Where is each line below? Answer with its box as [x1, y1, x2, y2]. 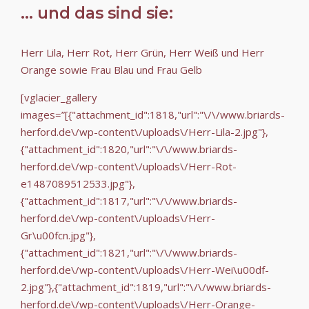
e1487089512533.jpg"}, [21, 176, 135, 190]
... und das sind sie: [21, 3, 173, 23]
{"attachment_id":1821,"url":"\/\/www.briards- [21, 245, 237, 259]
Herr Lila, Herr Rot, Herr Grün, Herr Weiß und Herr [21, 45, 264, 59]
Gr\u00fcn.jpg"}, [21, 228, 96, 242]
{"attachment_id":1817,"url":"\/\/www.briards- [21, 193, 237, 208]
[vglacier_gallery [21, 90, 97, 104]
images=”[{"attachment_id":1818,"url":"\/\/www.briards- [21, 107, 285, 121]
